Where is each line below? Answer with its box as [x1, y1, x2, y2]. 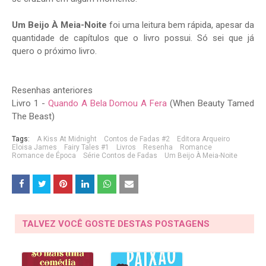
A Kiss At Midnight [37, 135, 97, 144]
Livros [116, 143, 136, 152]
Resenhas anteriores [12, 85, 93, 96]
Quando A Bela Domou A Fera [47, 98, 167, 109]
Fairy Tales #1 [64, 143, 109, 152]
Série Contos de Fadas [83, 151, 157, 160]
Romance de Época [12, 151, 76, 160]
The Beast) [12, 111, 55, 122]
